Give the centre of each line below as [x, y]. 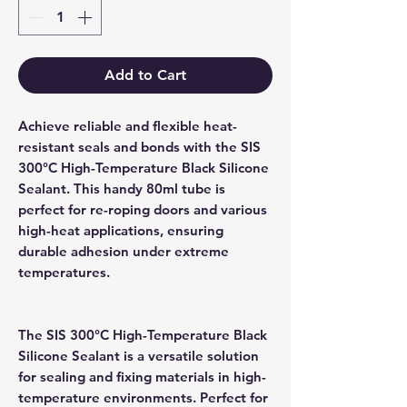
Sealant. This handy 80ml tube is [122, 189]
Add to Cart [145, 75]
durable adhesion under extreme [124, 252]
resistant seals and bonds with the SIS [139, 147]
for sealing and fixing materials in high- [142, 377]
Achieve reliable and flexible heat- [128, 126]
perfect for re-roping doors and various [143, 210]
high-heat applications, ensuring [121, 231]
